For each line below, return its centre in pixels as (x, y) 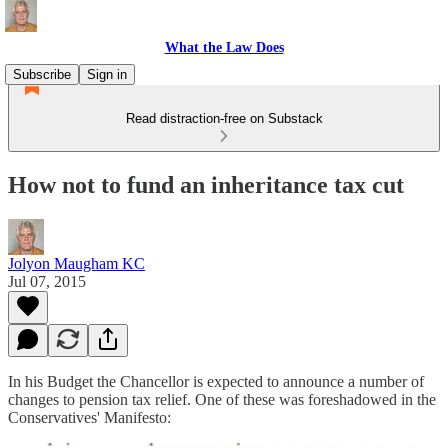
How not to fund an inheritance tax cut (206, 184)
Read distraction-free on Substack (224, 118)
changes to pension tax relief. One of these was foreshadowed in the (222, 399)
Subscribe (42, 74)
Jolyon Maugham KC (76, 263)
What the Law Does (224, 47)
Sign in (107, 74)
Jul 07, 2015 (47, 281)
